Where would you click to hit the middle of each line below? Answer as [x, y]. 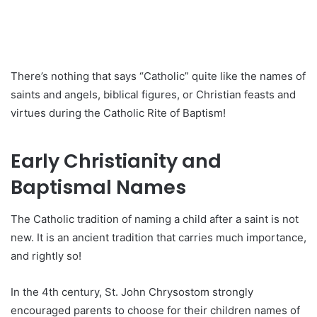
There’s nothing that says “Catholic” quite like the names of [158, 76]
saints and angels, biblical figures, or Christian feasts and [153, 95]
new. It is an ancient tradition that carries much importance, [158, 237]
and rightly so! [46, 255]
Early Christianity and [116, 161]
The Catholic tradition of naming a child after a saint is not [155, 219]
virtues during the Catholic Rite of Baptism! [118, 113]
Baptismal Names [98, 188]
